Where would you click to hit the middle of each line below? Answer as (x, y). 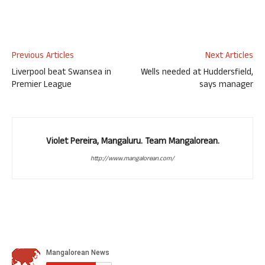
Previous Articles (43, 56)
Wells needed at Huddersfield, (197, 73)
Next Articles (229, 56)
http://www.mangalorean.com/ (132, 159)
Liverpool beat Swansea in (62, 73)
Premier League (42, 85)
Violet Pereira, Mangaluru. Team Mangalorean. (132, 142)
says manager (226, 85)
